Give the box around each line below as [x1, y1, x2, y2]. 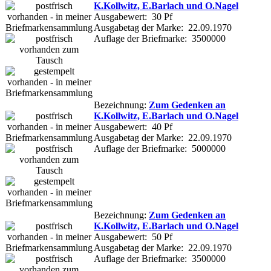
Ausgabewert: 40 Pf [94, 121, 172, 132]
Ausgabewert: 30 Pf [94, 11, 172, 22]
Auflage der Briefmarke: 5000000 [94, 143, 226, 154]
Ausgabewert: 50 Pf [94, 231, 172, 242]
